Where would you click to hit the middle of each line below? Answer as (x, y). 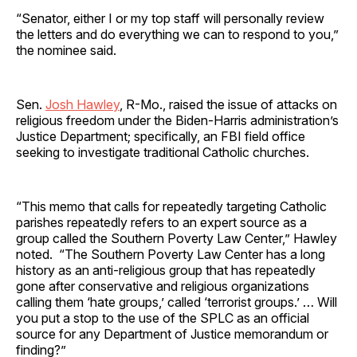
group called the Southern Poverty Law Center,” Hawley (177, 238)
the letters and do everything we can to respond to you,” (177, 34)
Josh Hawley (82, 104)
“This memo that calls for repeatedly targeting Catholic (171, 206)
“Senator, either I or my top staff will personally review (170, 18)
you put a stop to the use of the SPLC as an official (163, 318)
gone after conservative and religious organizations (163, 286)
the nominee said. (66, 50)
